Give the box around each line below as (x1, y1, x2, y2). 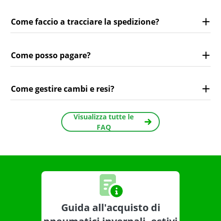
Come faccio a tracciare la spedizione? (11, 16, 159, 27)
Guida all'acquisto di (61, 201, 160, 215)
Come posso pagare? (11, 49, 91, 61)
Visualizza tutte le (74, 112, 134, 122)
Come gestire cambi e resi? (11, 83, 114, 94)
